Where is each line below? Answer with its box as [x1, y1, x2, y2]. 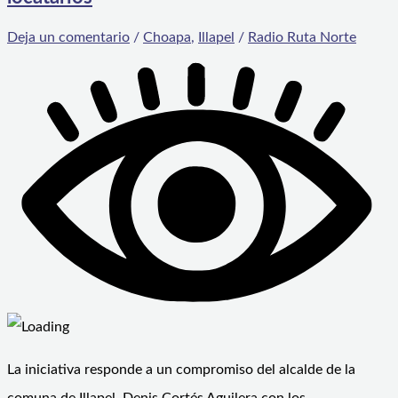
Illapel [198, 30, 235, 45]
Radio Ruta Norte [248, 30, 356, 45]
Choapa [143, 30, 191, 45]
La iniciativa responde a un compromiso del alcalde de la [7, 362, 355, 378]
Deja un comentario [7, 30, 130, 45]
